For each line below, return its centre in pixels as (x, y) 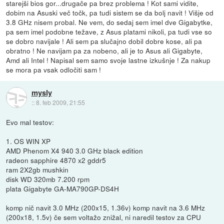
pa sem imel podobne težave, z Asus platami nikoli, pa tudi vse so (109, 32)
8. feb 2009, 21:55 (60, 102)
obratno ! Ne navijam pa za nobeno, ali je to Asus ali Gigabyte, (104, 51)
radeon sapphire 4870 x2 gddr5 (56, 160)
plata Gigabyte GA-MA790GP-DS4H (63, 189)
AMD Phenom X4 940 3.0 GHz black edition (75, 151)
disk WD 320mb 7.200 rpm (48, 179)
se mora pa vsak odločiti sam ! (54, 70)
